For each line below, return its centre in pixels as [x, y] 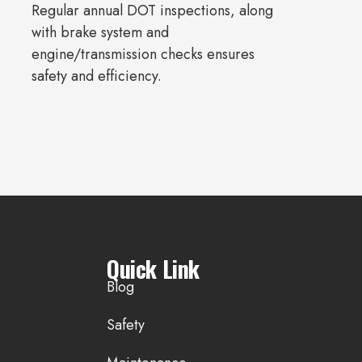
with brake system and [101, 33]
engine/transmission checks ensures [143, 55]
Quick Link [153, 269]
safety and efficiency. [97, 76]
